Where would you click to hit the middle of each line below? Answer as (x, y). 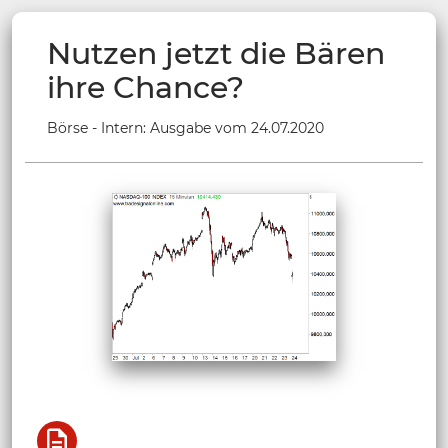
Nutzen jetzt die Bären (216, 54)
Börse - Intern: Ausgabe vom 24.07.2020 (185, 128)
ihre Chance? (145, 88)
